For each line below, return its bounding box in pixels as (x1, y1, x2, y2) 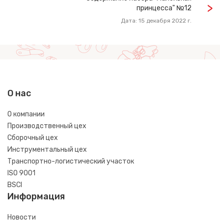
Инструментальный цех (7, 145, 87, 154)
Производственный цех (7, 122, 86, 131)
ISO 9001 (7, 169, 35, 178)
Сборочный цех (7, 134, 58, 142)
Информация (7, 191, 65, 202)
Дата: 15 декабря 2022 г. (121, 17, 192, 25)
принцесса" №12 (137, 4, 192, 13)
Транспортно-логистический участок (7, 157, 134, 166)
